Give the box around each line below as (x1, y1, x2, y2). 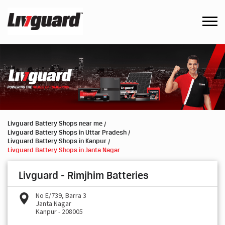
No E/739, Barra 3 (36, 190, 86, 200)
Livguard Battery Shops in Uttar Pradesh (8, 128, 127, 136)
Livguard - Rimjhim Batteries (19, 169, 149, 181)
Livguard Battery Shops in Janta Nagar (8, 145, 120, 154)
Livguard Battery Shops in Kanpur (8, 137, 106, 145)
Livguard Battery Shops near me (8, 119, 102, 128)
